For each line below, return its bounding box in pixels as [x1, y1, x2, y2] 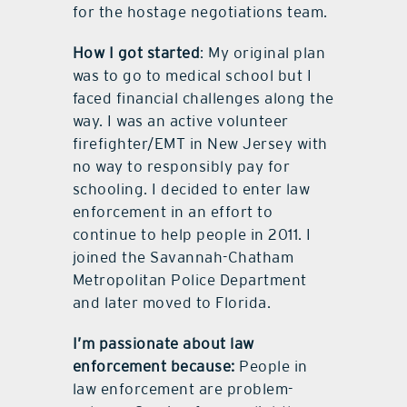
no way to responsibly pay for [72, 157, 291, 176]
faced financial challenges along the [72, 89, 334, 108]
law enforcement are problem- [72, 380, 293, 399]
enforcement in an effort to [72, 203, 273, 222]
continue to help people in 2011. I [72, 225, 312, 244]
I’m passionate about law [72, 334, 254, 353]
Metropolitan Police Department [72, 271, 307, 290]
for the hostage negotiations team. [72, 3, 328, 22]
